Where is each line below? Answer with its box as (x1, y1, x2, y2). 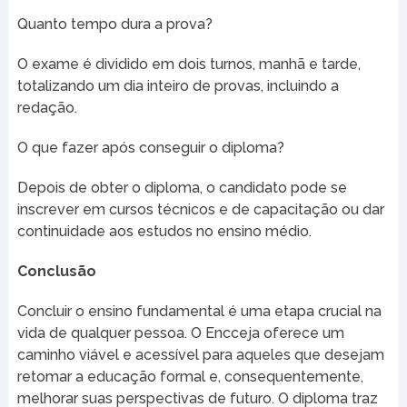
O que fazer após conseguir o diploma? (16, 138, 284, 156)
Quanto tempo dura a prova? (16, 15, 213, 33)
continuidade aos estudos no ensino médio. (16, 222, 312, 240)
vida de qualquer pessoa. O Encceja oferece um (16, 323, 344, 342)
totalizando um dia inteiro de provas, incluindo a (16, 76, 339, 94)
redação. (16, 98, 77, 116)
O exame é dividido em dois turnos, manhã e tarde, (16, 55, 361, 73)
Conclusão (16, 262, 96, 280)
